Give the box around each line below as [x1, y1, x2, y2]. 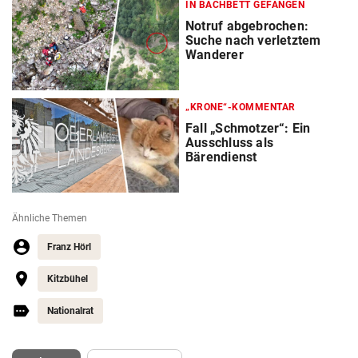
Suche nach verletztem [185, 33, 321, 49]
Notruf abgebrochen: [185, 18, 309, 34]
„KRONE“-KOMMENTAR [185, 101, 296, 113]
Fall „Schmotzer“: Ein [185, 121, 311, 137]
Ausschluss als [185, 135, 274, 151]
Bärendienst [185, 149, 257, 165]
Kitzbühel [47, 273, 88, 285]
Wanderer [185, 47, 244, 63]
